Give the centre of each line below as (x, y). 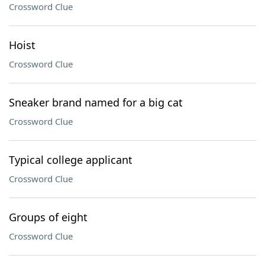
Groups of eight (48, 217)
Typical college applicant (71, 160)
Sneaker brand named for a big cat (96, 102)
